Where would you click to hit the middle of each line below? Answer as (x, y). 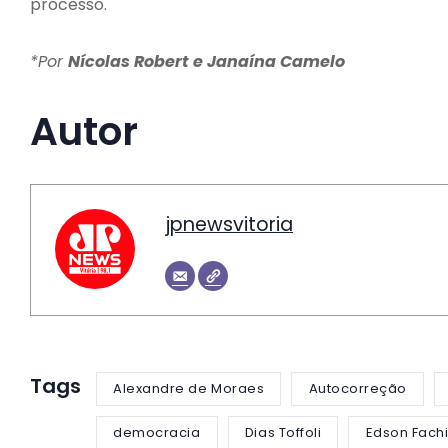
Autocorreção (357, 389)
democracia (157, 433)
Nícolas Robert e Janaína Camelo (206, 61)
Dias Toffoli (283, 433)
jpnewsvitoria (229, 224)
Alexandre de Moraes (189, 389)
